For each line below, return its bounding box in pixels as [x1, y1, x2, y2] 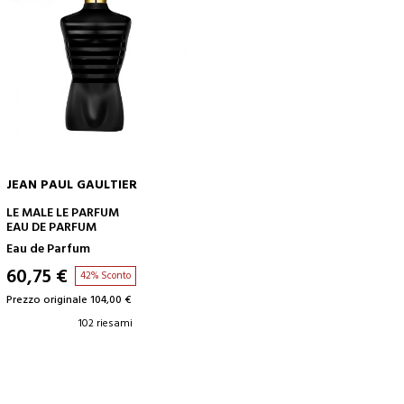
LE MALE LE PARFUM [6, 202, 119, 224]
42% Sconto [80, 267, 131, 284]
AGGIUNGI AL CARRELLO [127, 200, 258, 219]
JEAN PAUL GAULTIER [6, 174, 137, 196]
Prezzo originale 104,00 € [6, 290, 131, 309]
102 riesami [78, 314, 133, 333]
